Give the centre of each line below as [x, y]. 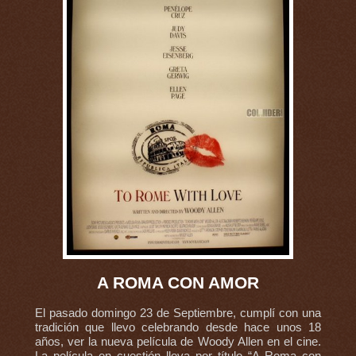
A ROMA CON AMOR [178, 282]
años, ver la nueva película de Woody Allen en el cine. [178, 342]
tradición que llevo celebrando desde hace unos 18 [178, 328]
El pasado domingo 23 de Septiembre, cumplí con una [178, 313]
